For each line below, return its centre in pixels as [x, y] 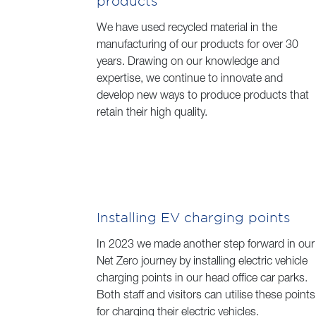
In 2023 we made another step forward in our [206, 245]
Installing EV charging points [193, 217]
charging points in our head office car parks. [202, 279]
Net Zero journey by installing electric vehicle [202, 262]
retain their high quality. [152, 113]
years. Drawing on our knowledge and [188, 62]
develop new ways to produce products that [203, 96]
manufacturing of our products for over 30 [197, 45]
